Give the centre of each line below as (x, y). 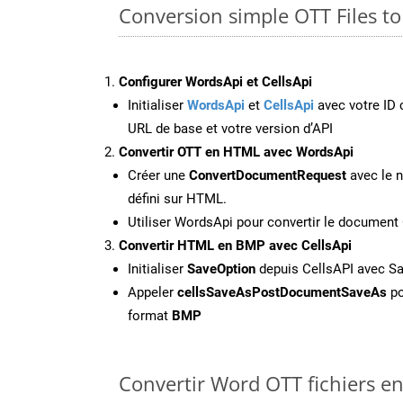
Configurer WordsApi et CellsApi (215, 81)
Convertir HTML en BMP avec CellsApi (235, 245)
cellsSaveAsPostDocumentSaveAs (282, 292)
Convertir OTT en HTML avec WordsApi (236, 152)
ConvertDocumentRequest (268, 175)
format (150, 315)
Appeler (152, 292)
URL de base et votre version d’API (230, 128)
